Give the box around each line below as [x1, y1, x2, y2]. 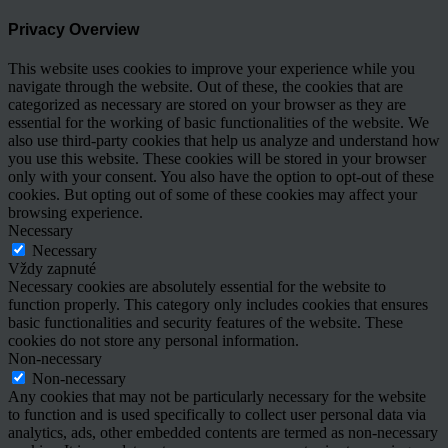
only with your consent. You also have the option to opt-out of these [8, 167, 434, 185]
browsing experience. [8, 203, 143, 221]
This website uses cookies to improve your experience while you [8, 59, 415, 77]
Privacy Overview [8, 20, 139, 38]
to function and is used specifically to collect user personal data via [8, 405, 426, 423]
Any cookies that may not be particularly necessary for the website [8, 387, 426, 405]
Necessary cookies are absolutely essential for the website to [8, 277, 386, 295]
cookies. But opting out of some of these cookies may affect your [8, 185, 417, 203]
